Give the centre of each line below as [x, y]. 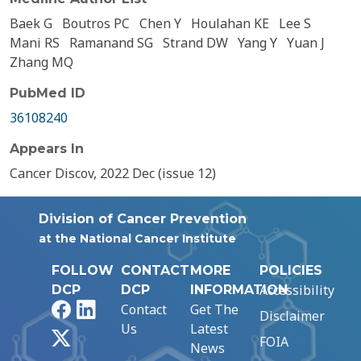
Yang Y [257, 43]
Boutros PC [96, 23]
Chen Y [160, 23]
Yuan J [306, 43]
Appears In [47, 149]
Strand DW [195, 43]
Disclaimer [292, 316]
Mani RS [35, 43]
